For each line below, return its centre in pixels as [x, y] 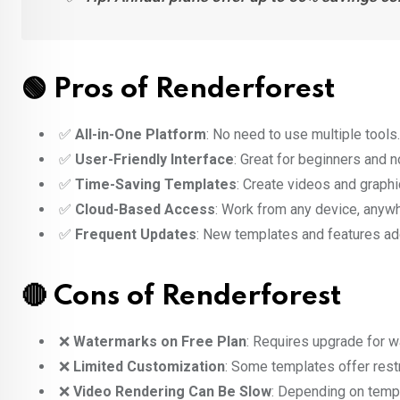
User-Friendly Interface [154, 160]
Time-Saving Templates [156, 185]
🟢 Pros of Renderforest [179, 90]
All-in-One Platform [141, 135]
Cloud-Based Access [145, 210]
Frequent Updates [136, 235]
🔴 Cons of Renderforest [182, 297]
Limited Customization [149, 367]
